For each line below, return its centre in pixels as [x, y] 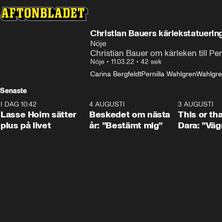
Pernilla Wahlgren [169, 74]
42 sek [151, 62]
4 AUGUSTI [107, 104]
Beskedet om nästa [130, 114]
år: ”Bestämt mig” [126, 125]
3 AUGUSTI [196, 104]
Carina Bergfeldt [116, 74]
